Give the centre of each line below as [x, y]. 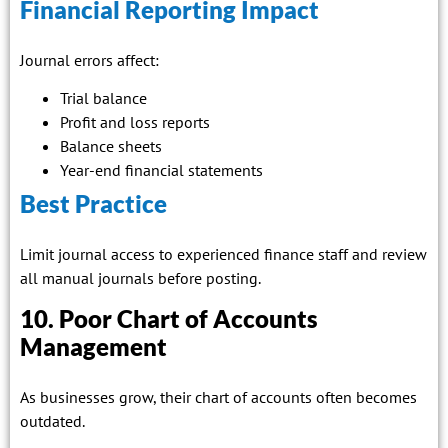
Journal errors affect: [89, 60]
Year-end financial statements [161, 170]
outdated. [52, 420]
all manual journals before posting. [140, 278]
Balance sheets [111, 146]
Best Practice [93, 204]
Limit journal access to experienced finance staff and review [223, 254]
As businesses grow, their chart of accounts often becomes [218, 396]
